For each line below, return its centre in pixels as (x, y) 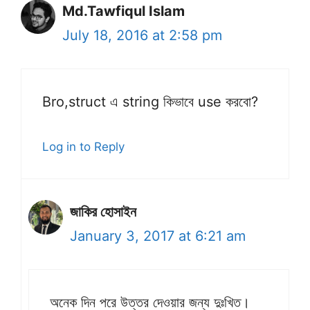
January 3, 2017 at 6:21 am (158, 236)
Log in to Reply (83, 147)
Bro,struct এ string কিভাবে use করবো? (150, 102)
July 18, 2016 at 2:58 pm (142, 35)
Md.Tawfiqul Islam (124, 11)
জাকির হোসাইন (103, 212)
